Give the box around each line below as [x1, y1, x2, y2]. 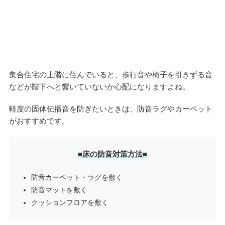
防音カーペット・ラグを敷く [31, 173, 123, 182]
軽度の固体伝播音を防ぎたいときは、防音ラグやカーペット [9, 104, 212, 114]
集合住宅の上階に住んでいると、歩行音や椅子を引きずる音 [9, 70, 212, 79]
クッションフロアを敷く [31, 198, 108, 207]
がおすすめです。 [9, 117, 69, 126]
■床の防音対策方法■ [78, 150, 147, 159]
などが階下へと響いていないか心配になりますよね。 [9, 82, 190, 91]
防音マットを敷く [31, 186, 87, 194]
